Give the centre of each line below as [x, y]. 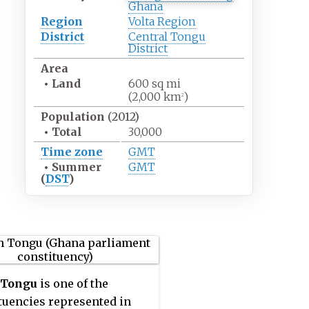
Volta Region [162, 22]
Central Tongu [167, 37]
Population [72, 117]
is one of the [73, 284]
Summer [76, 167]
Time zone [71, 152]
